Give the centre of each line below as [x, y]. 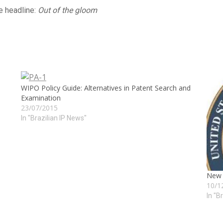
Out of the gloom [67, 10]
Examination [41, 98]
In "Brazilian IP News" [54, 118]
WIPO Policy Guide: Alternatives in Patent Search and [106, 88]
